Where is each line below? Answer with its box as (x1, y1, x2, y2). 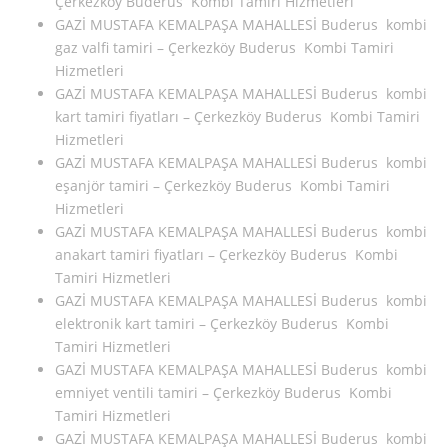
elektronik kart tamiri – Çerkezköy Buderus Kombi (55, 314, 389, 334)
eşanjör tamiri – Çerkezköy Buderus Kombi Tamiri (55, 176, 390, 196)
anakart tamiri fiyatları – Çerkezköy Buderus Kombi (55, 245, 398, 265)
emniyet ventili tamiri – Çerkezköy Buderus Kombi (55, 383, 392, 403)
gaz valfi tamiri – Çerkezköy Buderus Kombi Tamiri (55, 38, 394, 58)
